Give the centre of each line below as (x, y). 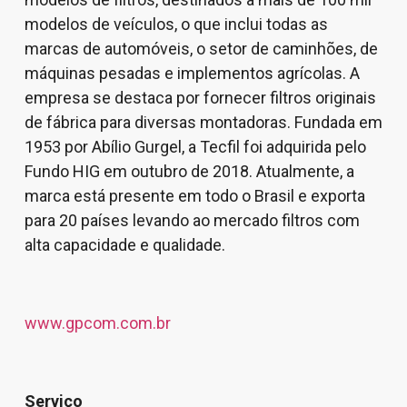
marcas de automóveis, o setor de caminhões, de (201, 48)
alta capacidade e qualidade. (124, 244)
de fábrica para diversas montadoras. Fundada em (203, 122)
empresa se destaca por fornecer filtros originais (200, 97)
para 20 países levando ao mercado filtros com (192, 220)
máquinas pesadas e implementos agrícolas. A (192, 73)
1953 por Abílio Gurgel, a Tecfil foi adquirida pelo (195, 146)
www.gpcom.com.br (97, 323)
